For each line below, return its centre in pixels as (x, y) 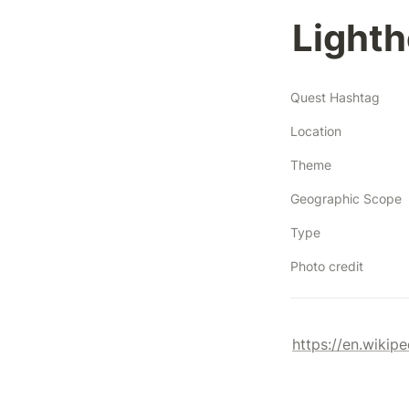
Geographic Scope (346, 198)
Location (316, 131)
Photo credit (327, 266)
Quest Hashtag (335, 97)
